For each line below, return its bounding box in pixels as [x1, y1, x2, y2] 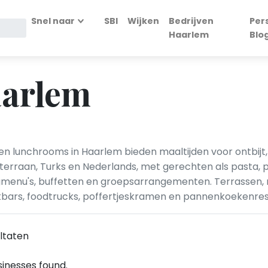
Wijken [127, 15, 160, 27]
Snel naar [31, 15, 75, 27]
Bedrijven [169, 15, 214, 27]
